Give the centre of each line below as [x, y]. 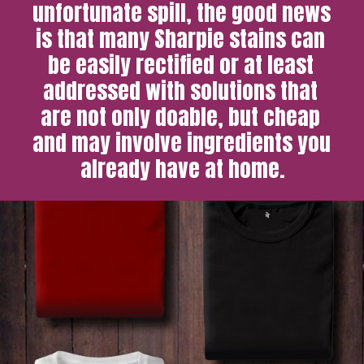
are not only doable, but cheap [181, 116]
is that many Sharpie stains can [181, 38]
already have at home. [183, 168]
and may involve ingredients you [182, 142]
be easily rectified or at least [180, 64]
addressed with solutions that [181, 90]
